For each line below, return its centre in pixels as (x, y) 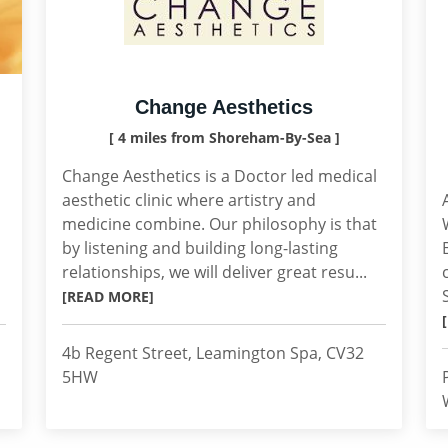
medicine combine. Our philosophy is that (219, 224)
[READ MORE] (108, 296)
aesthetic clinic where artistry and (189, 200)
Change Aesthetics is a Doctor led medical (219, 176)
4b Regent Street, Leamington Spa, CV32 (213, 353)
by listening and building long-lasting (200, 248)
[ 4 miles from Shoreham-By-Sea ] (224, 137)
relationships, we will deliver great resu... (214, 272)
